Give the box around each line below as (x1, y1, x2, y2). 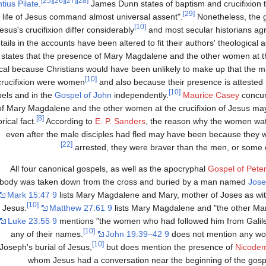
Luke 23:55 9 (8, 216, 57, 226)
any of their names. (11, 229, 83, 239)
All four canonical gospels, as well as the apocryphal (10, 164, 208, 174)
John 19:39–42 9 (106, 229, 169, 239)
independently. (112, 90, 169, 100)
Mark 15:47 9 (7, 190, 57, 200)
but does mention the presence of (104, 242, 235, 252)
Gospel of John (55, 90, 112, 100)
